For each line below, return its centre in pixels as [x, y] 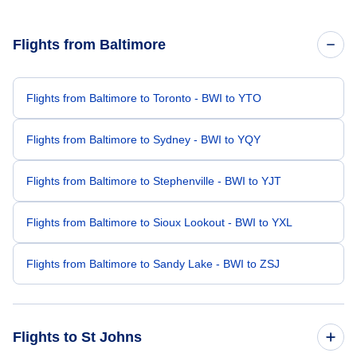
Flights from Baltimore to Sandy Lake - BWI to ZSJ [153, 264]
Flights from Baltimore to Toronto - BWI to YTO [144, 98]
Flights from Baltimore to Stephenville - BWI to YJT [154, 181]
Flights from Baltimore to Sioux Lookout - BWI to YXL [159, 223]
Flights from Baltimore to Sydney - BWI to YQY [143, 140]
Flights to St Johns [77, 337]
